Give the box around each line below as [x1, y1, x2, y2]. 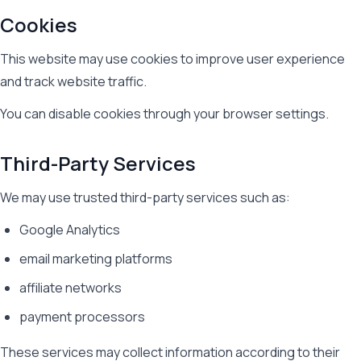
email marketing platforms [19, 250, 172, 268]
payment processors [19, 308, 145, 326]
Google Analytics [19, 221, 120, 239]
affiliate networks [19, 279, 122, 297]
